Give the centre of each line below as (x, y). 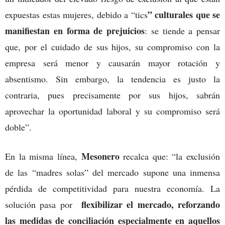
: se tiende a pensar (182, 30)
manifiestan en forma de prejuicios (75, 30)
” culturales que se (184, 14)
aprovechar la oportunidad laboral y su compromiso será (113, 111)
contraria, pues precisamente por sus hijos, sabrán (113, 95)
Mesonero (100, 156)
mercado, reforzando (179, 204)
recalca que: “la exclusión (170, 156)
